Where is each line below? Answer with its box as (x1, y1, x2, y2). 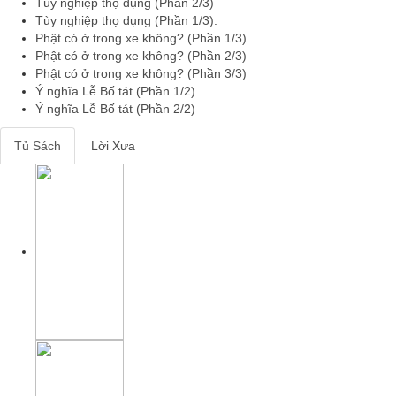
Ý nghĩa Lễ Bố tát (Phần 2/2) (35, 101, 195, 116)
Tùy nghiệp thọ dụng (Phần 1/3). (35, 12, 217, 27)
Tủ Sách (14, 139, 61, 154)
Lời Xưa (91, 139, 135, 154)
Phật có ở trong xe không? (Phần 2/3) (35, 48, 247, 63)
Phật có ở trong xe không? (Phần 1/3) (35, 30, 247, 45)
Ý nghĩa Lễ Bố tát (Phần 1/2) (35, 83, 195, 98)
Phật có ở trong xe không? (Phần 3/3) (35, 65, 247, 80)
